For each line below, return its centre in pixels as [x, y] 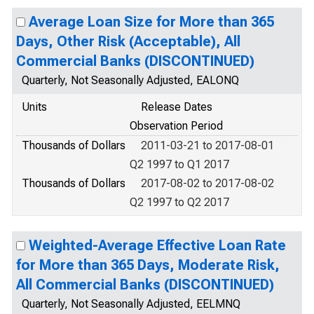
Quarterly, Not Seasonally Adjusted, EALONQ [130, 80]
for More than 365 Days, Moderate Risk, [148, 265]
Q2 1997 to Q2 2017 [179, 202]
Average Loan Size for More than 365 [151, 22]
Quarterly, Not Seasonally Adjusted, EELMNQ [131, 304]
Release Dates [177, 107]
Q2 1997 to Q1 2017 [179, 164]
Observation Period [176, 126]
